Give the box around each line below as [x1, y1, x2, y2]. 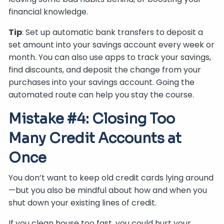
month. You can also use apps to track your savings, [8, 51, 211, 63]
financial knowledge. [8, 5, 88, 17]
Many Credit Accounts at [8, 129, 182, 147]
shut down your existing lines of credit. [8, 196, 157, 208]
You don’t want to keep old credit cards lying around [8, 171, 214, 183]
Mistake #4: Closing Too [8, 109, 175, 127]
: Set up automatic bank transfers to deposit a [22, 26, 203, 38]
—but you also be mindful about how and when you [8, 184, 207, 196]
